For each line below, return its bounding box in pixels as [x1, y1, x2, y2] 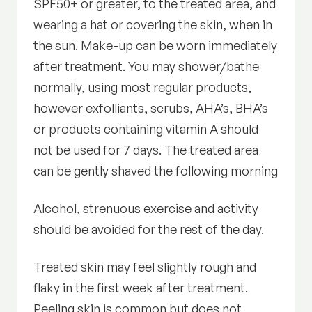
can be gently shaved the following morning [33, 163, 279, 179]
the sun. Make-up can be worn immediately [33, 38, 278, 54]
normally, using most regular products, [33, 79, 252, 95]
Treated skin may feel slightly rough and [33, 259, 257, 275]
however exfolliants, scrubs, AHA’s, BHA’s [33, 100, 269, 116]
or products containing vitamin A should [33, 121, 259, 137]
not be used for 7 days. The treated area [33, 142, 259, 158]
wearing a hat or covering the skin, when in [33, 17, 273, 33]
